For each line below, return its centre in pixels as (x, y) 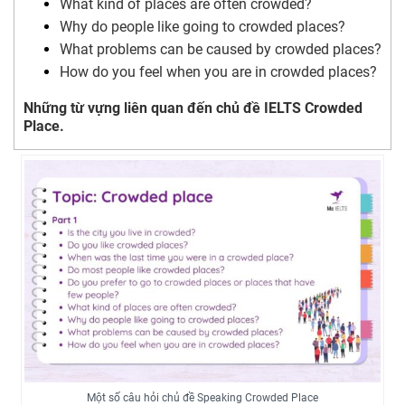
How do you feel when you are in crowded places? (218, 72)
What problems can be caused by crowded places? (221, 49)
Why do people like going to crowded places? (202, 27)
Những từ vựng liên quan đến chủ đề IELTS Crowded (193, 108)
